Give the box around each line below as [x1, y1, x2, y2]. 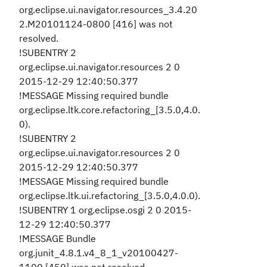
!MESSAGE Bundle [19, 232, 96, 244]
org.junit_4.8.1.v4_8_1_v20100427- [19, 247, 178, 259]
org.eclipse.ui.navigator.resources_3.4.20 [19, 4, 197, 15]
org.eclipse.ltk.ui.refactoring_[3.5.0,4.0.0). [19, 190, 200, 201]
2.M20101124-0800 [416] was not [19, 18, 173, 30]
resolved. [19, 32, 58, 44]
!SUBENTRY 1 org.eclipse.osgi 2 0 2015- [19, 204, 191, 216]
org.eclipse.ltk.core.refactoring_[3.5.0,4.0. [19, 104, 200, 116]
